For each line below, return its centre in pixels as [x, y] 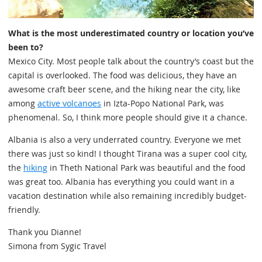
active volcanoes [69, 104]
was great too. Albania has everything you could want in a [121, 182]
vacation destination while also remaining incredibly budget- [127, 196]
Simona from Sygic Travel [57, 246]
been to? [26, 47]
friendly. [24, 210]
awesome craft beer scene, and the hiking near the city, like [124, 89]
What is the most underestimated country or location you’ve [131, 33]
